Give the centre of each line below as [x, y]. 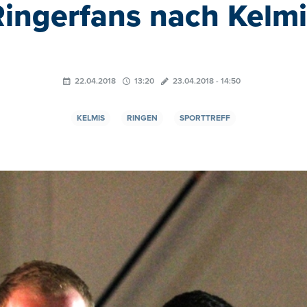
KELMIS [91, 118]
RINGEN [142, 118]
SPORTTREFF [205, 118]
